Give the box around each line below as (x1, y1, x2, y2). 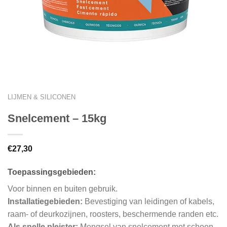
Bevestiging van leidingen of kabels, (83, 197, 214, 206)
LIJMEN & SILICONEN (8, 93, 75, 101)
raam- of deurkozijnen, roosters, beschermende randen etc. (8, 209, 218, 218)
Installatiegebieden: (8, 197, 83, 206)
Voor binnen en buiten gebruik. (8, 184, 118, 193)
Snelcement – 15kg (8, 111, 106, 125)
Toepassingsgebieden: (8, 167, 96, 176)
